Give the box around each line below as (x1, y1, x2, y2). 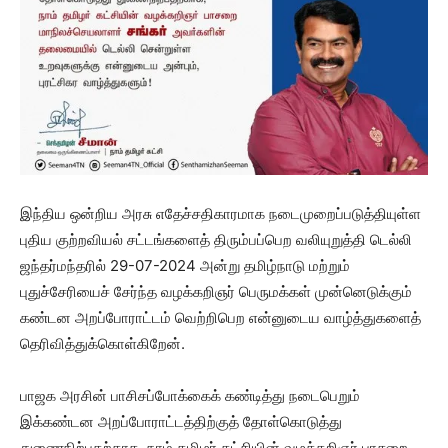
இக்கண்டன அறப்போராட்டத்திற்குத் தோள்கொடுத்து (20, 412, 342, 431)
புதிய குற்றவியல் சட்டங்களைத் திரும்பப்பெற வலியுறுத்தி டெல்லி (20, 230, 412, 249)
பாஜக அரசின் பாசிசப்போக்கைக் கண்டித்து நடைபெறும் (20, 386, 360, 405)
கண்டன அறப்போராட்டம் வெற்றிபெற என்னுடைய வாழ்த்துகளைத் (20, 308, 421, 327)
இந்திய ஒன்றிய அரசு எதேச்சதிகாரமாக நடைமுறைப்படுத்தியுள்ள (20, 204, 421, 223)
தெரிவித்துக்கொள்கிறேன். (20, 334, 185, 353)
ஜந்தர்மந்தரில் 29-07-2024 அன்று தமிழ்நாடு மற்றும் (20, 256, 350, 275)
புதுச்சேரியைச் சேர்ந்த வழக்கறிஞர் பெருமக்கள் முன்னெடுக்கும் (20, 282, 412, 301)
